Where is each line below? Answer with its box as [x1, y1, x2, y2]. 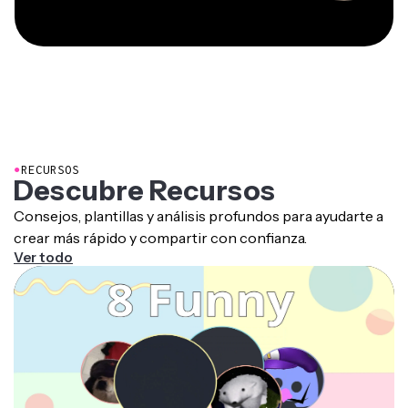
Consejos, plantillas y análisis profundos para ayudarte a [14, 189, 383, 208]
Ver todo [14, 230, 73, 249]
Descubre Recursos [14, 156, 275, 190]
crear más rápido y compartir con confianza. [14, 210, 307, 229]
